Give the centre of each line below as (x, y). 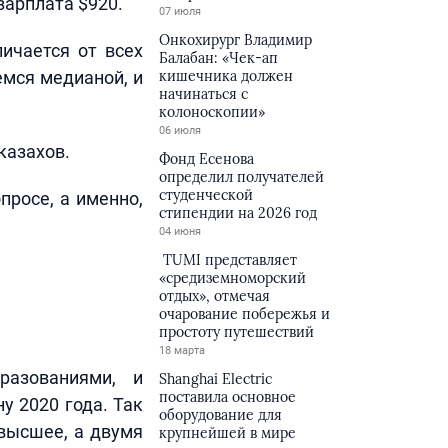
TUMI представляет (228, 260)
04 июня (180, 231)
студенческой (206, 195)
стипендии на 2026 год (238, 213)
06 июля (180, 130)
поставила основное (228, 397)
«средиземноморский (233, 278)
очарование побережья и (245, 314)
